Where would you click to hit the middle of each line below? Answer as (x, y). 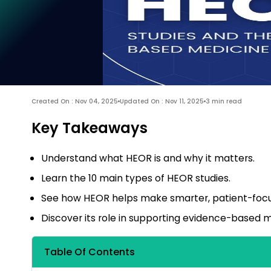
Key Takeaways (90, 128)
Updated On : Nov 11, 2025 (162, 101)
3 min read (224, 101)
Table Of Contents (90, 252)
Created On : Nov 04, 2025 (75, 101)
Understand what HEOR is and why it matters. (148, 158)
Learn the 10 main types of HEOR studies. (136, 178)
